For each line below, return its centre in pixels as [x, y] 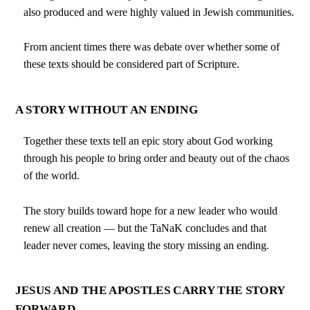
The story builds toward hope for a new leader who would [151, 211]
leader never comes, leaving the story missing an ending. [147, 246]
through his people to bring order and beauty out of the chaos [157, 158]
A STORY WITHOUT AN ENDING [106, 109]
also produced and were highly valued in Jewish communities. [159, 12]
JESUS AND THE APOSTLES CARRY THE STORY [150, 291]
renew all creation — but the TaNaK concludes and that [145, 228]
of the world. [52, 176]
